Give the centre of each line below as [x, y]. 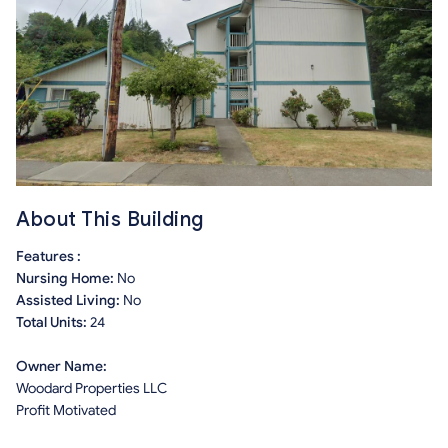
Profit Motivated [66, 411]
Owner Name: [61, 367]
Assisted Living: [69, 301]
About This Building [110, 220]
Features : [48, 257]
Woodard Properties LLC [91, 389]
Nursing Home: [66, 279]
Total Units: [53, 323]
